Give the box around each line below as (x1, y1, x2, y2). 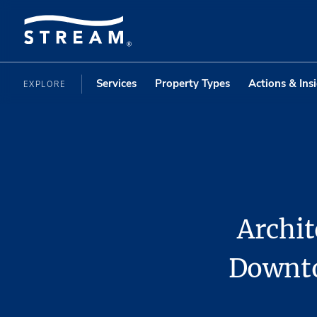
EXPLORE (23, 79, 69, 90)
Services (96, 76, 137, 91)
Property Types (154, 76, 230, 91)
